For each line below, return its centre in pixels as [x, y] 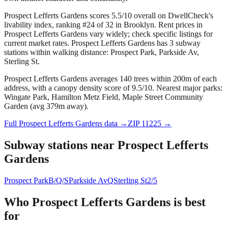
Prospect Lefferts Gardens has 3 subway [136, 43]
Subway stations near [61, 145]
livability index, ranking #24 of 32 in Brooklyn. [80, 25]
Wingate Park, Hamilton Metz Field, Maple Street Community [104, 97]
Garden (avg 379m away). [46, 106]
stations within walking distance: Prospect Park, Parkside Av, [102, 52]
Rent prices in [180, 25]
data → [115, 124]
